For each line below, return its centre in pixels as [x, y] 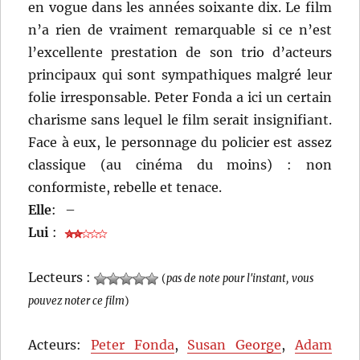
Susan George [235, 345]
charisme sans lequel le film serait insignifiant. [180, 120]
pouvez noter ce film [77, 301]
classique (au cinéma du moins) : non [180, 165]
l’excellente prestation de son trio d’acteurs [180, 53]
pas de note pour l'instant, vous [240, 278]
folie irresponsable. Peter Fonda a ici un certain [180, 98]
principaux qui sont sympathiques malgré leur [180, 75]
